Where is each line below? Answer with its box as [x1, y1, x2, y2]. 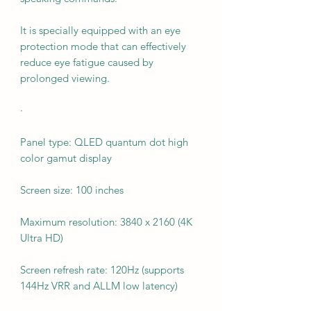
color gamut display [20, 151, 112, 165]
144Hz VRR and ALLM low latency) [20, 278, 178, 292]
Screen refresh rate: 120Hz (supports [20, 262, 184, 276]
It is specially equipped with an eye [20, 23, 180, 37]
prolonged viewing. [20, 71, 110, 85]
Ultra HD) [20, 230, 63, 244]
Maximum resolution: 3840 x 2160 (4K [20, 215, 192, 228]
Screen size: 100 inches [20, 183, 124, 196]
